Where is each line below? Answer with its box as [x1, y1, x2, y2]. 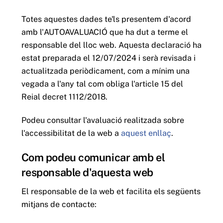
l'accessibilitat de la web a [21, 128, 121, 138]
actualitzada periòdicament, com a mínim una [21, 66, 190, 76]
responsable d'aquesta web [21, 166, 153, 179]
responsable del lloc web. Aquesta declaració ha [21, 40, 202, 50]
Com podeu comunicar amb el [21, 151, 165, 164]
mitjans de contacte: [21, 200, 97, 210]
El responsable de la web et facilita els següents [21, 187, 201, 197]
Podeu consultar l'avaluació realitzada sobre [21, 115, 184, 125]
